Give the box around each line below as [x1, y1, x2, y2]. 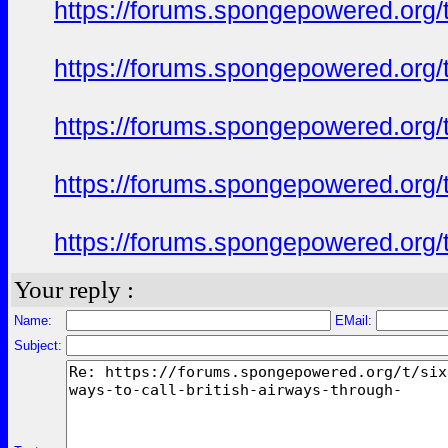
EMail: [331, 313, 376, 328]
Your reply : [14, 276, 134, 303]
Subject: [14, 338, 62, 353]
